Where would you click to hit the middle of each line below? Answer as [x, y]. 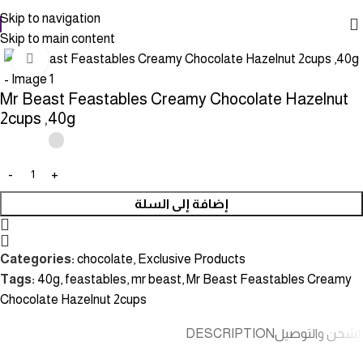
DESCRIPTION [230, 333]
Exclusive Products [192, 258]
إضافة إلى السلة [181, 203]
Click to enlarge [94, 59]
